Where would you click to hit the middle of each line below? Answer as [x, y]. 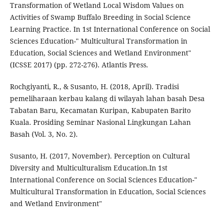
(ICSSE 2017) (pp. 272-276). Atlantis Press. [79, 65]
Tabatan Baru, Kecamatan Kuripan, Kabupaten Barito [100, 111]
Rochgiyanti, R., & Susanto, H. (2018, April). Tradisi [94, 87]
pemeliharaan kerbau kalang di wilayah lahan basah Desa [107, 99]
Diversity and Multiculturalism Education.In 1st [88, 168]
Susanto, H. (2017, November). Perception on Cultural [100, 156]
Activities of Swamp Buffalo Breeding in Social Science [100, 17]
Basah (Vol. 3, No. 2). [44, 134]
